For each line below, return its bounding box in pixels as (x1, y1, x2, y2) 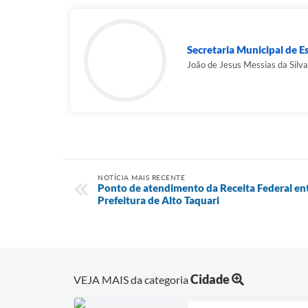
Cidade (190, 272, 230, 287)
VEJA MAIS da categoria (74, 273, 190, 287)
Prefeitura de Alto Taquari (98, 194, 219, 207)
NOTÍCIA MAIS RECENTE (98, 173, 185, 182)
